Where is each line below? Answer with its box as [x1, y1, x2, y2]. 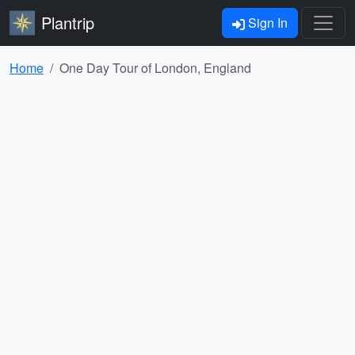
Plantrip [41, 11, 94, 34]
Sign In [245, 13, 288, 32]
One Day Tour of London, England [59, 59, 251, 77]
